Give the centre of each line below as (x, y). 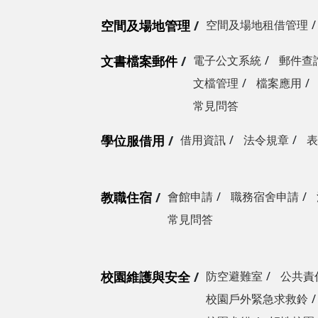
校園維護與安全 (146, 276)
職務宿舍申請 (265, 196)
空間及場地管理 (146, 25)
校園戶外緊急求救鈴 (257, 298)
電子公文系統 (227, 60)
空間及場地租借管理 (257, 24)
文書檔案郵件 (139, 61)
